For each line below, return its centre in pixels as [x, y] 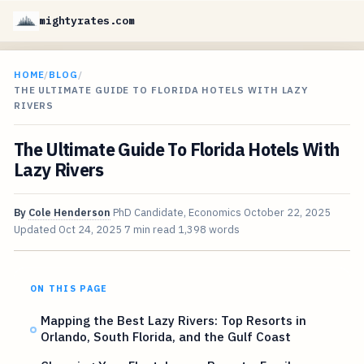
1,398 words [208, 230]
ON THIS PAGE [69, 289]
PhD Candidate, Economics [177, 213]
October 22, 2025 [287, 213]
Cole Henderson [69, 213]
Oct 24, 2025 [90, 230]
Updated [36, 230]
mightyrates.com [87, 21]
